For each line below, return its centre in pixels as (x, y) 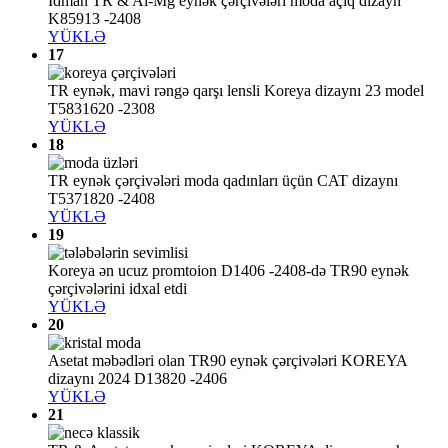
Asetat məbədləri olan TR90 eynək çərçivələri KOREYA (227, 361)
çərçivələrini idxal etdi (117, 289)
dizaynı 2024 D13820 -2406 (137, 379)
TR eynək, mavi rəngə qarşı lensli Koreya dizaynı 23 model (236, 91)
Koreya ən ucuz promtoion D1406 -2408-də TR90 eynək (228, 271)
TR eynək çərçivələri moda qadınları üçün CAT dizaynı (223, 181)
